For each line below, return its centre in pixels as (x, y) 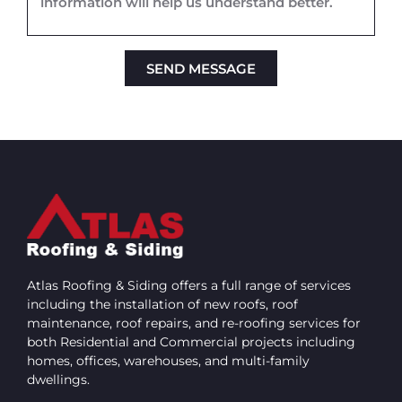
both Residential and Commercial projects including (191, 342)
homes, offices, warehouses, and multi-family (168, 361)
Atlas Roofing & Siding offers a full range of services (189, 286)
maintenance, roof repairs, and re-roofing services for (194, 323)
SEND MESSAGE (201, 68)
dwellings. (60, 380)
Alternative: (66, 98)
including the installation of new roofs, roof (162, 305)
